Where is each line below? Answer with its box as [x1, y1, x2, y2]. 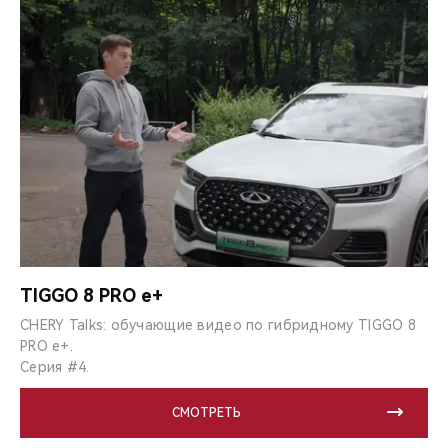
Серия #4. [20, 359, 90, 376]
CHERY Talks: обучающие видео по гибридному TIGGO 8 [20, 317, 416, 334]
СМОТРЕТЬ [171, 406, 241, 421]
